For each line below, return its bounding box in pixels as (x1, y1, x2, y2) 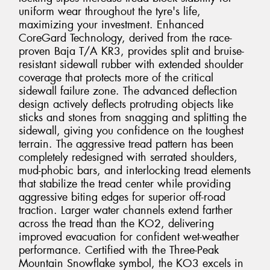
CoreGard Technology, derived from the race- (19, 30, 232, 45)
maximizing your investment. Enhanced (19, 17, 204, 32)
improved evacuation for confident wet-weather (19, 229, 239, 244)
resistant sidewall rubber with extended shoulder (19, 57, 243, 72)
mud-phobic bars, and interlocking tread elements (19, 163, 251, 178)
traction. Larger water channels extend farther (19, 202, 233, 218)
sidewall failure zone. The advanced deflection (19, 83, 237, 98)
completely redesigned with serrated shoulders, (19, 149, 237, 165)
